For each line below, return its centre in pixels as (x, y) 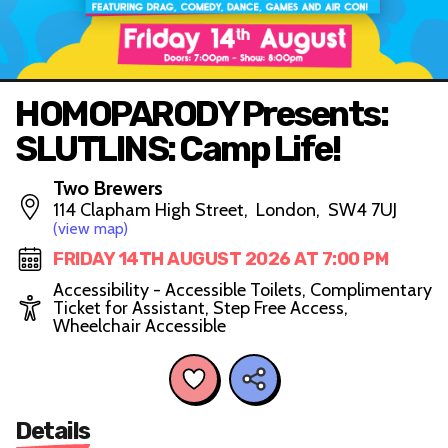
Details (52, 430)
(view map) (90, 228)
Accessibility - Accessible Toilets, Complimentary (242, 290)
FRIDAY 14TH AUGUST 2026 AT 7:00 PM (220, 259)
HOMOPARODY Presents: (201, 114)
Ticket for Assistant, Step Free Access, (200, 308)
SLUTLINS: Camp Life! (177, 149)
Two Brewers (108, 188)
